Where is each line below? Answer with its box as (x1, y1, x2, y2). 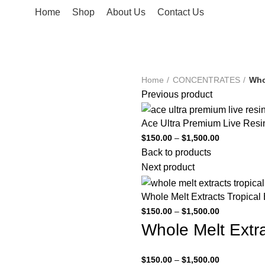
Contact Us (157, 7, 204, 17)
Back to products (141, 147, 211, 158)
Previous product (141, 89, 212, 99)
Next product (141, 162, 195, 173)
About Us (106, 7, 146, 17)
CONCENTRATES (173, 75, 240, 85)
